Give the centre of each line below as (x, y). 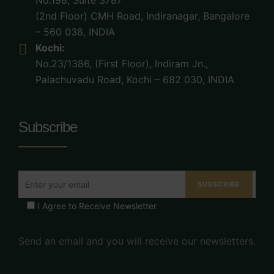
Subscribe (48, 127)
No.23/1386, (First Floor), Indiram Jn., (122, 64)
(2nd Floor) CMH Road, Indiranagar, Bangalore (143, 16)
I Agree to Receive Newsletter (97, 206)
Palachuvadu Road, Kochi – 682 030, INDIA (135, 80)
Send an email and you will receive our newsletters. (137, 241)
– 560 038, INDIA (75, 32)
